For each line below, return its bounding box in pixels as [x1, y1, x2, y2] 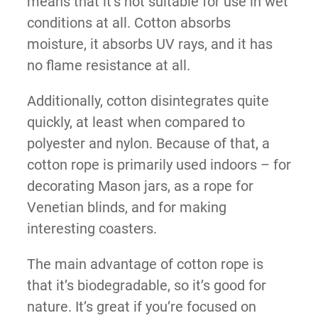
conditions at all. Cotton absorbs [26, 13, 231, 31]
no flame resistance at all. [26, 56, 190, 74]
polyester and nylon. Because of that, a [26, 134, 270, 152]
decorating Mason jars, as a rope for [26, 177, 253, 194]
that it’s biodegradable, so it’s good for [26, 276, 266, 294]
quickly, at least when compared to [26, 113, 245, 131]
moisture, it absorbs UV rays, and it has [26, 35, 273, 53]
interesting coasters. [26, 219, 157, 237]
